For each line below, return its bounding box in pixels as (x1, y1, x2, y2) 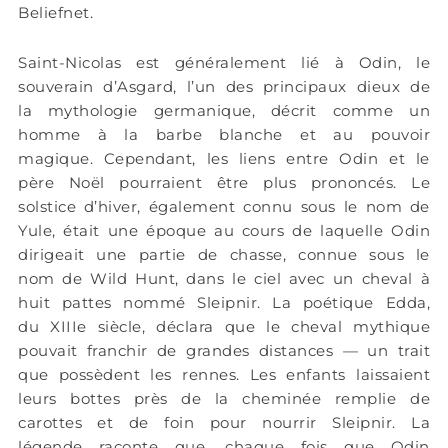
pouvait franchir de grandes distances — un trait (18, 341, 430, 361)
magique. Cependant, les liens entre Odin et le (18, 149, 430, 169)
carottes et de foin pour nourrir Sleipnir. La (18, 413, 430, 433)
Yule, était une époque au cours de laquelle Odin (18, 221, 430, 241)
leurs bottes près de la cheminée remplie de (18, 389, 430, 409)
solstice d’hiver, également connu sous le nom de (18, 197, 430, 217)
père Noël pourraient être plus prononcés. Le (18, 173, 430, 193)
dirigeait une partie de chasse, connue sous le (18, 245, 430, 265)
